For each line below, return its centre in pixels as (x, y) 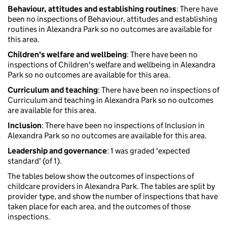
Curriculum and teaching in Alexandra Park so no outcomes (110, 100)
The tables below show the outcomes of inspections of (101, 176)
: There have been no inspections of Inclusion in (123, 126)
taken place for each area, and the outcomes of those (99, 207)
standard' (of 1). (35, 161)
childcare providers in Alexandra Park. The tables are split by (111, 186)
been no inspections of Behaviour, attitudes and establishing (112, 19)
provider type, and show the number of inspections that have (113, 197)
